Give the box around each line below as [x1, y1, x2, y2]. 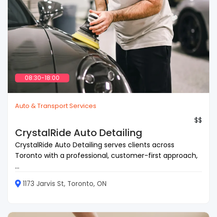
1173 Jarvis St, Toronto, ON [23, 179, 107, 188]
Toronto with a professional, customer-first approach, [15, 150, 198, 160]
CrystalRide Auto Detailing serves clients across [15, 139, 174, 150]
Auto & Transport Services [15, 101, 96, 110]
